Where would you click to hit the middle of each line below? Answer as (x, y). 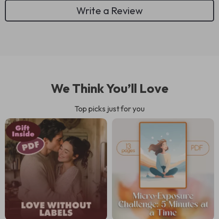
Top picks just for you (109, 109)
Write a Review (109, 10)
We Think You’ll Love (109, 88)
